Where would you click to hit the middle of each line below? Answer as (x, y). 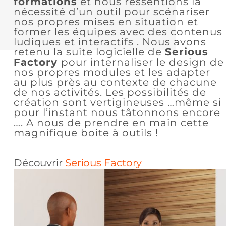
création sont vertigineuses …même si (117, 102)
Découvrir (39, 163)
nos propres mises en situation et (106, 21)
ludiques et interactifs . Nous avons (110, 42)
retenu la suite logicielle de (89, 52)
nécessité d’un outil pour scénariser (111, 11)
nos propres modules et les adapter (112, 72)
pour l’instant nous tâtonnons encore (117, 112)
